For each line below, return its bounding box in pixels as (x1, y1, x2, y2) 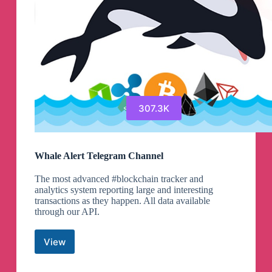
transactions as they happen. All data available (34, 195, 210, 206)
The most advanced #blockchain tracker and (34, 174, 203, 185)
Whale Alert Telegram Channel (34, 151, 163, 161)
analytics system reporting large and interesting (34, 185, 213, 195)
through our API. (34, 206, 100, 217)
